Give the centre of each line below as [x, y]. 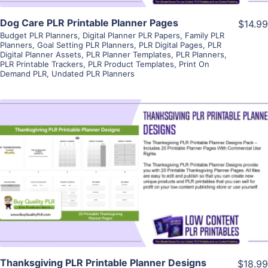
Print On [194, 64]
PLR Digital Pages [171, 45]
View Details [134, 156]
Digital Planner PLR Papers [131, 36]
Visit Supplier [134, 190]
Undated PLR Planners [93, 74]
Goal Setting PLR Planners [86, 45]
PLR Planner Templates [129, 55]
